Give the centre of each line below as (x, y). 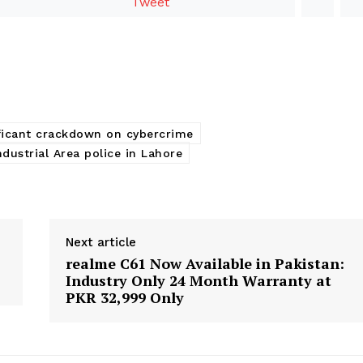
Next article (100, 242)
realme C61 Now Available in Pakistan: (205, 263)
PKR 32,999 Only (124, 297)
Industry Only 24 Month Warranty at (198, 280)
